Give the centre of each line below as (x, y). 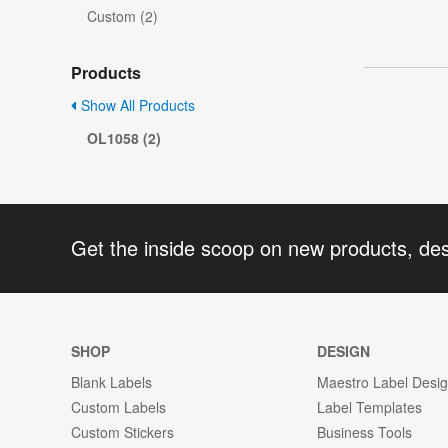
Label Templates (370, 406)
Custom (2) (122, 16)
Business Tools (365, 431)
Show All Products (136, 105)
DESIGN (344, 350)
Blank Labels (111, 381)
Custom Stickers (122, 431)
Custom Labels (118, 406)
